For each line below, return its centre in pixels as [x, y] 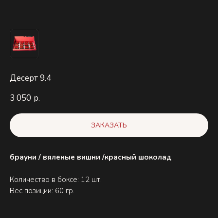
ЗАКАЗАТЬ [109, 126]
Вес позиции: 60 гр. [42, 191]
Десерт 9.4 [30, 78]
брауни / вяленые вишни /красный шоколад [91, 157]
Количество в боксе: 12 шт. [56, 180]
